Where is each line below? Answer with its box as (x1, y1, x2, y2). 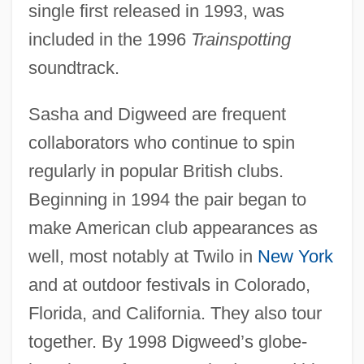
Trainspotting (190, 28, 291, 50)
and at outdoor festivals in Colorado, (28, 274, 310, 295)
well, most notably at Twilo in (28, 245, 258, 266)
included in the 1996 (28, 28, 191, 50)
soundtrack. (28, 57, 119, 78)
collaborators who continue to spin (28, 132, 295, 153)
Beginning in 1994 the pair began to (28, 188, 306, 210)
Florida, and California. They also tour (28, 302, 322, 323)
